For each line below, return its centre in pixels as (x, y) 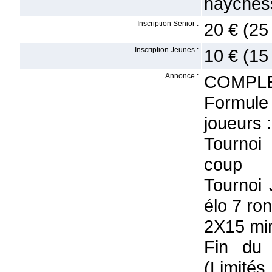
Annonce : (182, 76)
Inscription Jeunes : (167, 50)
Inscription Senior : (168, 24)
